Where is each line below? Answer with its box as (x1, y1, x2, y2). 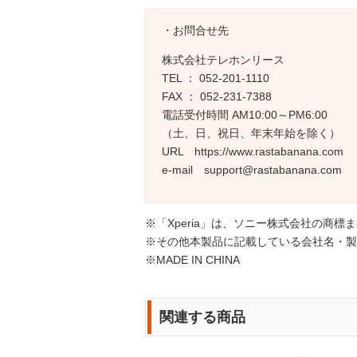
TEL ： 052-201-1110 (162, 72, 269, 85)
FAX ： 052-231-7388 (162, 90, 272, 104)
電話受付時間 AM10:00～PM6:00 (162, 108, 328, 122)
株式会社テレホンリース (162, 53, 284, 67)
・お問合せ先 (162, 24, 229, 37)
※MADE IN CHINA (145, 253, 240, 267)
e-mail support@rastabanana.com (162, 163, 342, 177)
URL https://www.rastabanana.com (162, 145, 343, 159)
